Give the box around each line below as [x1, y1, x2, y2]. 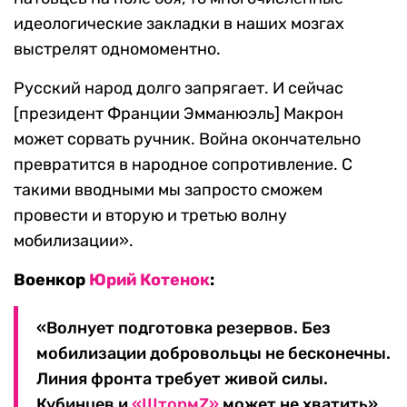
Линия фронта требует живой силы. [36, 369, 328, 390]
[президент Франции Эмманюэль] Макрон [14, 104, 343, 124]
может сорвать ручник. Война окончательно [14, 129, 361, 150]
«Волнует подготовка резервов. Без [36, 318, 331, 339]
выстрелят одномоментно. [14, 39, 221, 60]
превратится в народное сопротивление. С [14, 154, 352, 175]
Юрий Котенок [89, 270, 210, 291]
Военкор [14, 270, 89, 291]
